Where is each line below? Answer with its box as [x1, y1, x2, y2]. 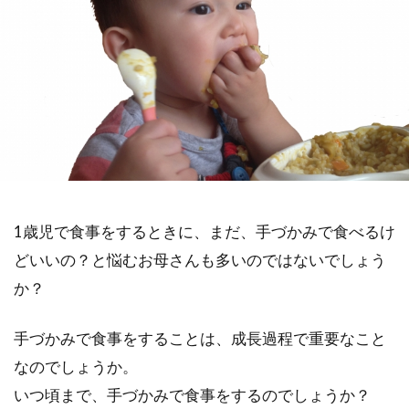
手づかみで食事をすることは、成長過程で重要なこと [14, 329, 386, 348]
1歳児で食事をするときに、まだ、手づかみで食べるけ [14, 222, 395, 241]
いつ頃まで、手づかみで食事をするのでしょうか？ [14, 385, 371, 404]
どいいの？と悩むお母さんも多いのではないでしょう [14, 250, 386, 269]
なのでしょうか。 [14, 357, 138, 376]
